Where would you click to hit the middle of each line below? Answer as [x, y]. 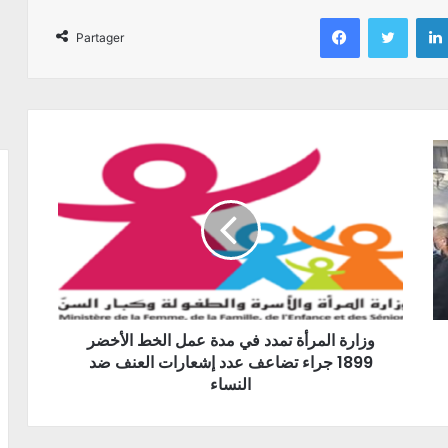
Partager [100, 37]
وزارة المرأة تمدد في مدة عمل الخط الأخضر [230, 340]
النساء [230, 384]
